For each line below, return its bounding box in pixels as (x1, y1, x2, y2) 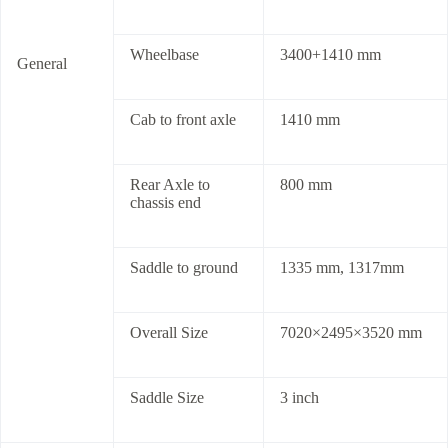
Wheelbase (130, 46, 199, 64)
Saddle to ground (130, 259, 238, 277)
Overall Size (130, 324, 208, 342)
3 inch (280, 389, 319, 407)
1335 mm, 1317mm (280, 259, 404, 277)
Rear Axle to (130, 176, 210, 194)
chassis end (130, 194, 201, 212)
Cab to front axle (130, 111, 236, 129)
